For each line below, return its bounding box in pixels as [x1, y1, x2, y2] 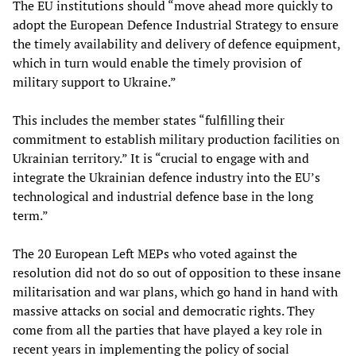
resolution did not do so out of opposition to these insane [13, 263, 341, 281]
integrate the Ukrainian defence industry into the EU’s [13, 168, 320, 186]
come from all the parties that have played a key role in [13, 320, 323, 339]
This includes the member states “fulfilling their [13, 110, 284, 129]
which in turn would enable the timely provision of [13, 53, 301, 72]
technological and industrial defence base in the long [13, 187, 313, 205]
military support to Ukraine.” [13, 72, 176, 91]
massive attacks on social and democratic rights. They [13, 301, 315, 319]
